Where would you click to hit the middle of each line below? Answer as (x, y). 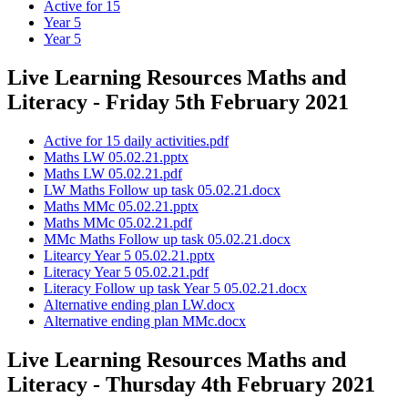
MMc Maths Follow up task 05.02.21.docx (167, 240)
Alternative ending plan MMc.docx (145, 321)
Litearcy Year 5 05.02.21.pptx (129, 256)
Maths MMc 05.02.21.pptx (121, 207)
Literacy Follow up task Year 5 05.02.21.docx (175, 289)
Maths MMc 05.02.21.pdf (118, 223)
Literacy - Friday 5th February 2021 (178, 102)
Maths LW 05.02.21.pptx (116, 158)
